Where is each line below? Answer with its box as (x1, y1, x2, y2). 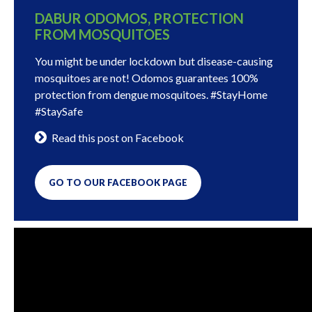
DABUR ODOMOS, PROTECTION (35, 9, 244, 26)
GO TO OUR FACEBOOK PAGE (49, 176, 187, 188)
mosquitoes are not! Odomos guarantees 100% (35, 70, 258, 84)
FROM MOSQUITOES (35, 25, 170, 42)
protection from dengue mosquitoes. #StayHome (35, 87, 267, 101)
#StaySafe (35, 104, 83, 118)
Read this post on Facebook (52, 130, 184, 144)
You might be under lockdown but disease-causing (35, 54, 273, 68)
